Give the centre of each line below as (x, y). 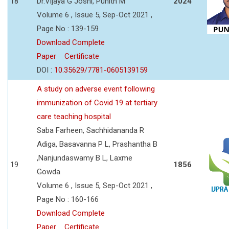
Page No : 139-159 (68, 28)
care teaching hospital (74, 116)
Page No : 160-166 (68, 199)
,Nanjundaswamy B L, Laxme (85, 158)
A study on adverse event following (96, 89)
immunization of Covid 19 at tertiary (97, 102)
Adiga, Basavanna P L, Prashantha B (97, 144)
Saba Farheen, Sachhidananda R (90, 130)
